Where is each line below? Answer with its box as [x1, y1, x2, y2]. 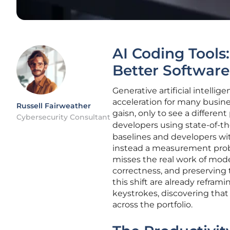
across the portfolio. [112, 200, 195, 209]
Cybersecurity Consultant [16, 112, 110, 122]
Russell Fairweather [16, 101, 91, 110]
